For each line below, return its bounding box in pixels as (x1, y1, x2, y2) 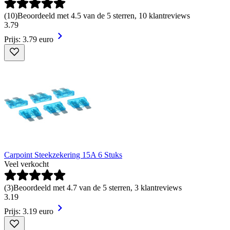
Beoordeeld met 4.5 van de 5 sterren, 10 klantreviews (17, 11, 190, 21)
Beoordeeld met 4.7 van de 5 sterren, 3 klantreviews (13, 183, 182, 193)
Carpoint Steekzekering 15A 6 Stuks (4, 150, 122, 160)
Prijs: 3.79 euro (4, 35, 53, 44)
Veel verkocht (4, 160, 49, 169)
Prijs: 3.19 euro (4, 207, 53, 216)
